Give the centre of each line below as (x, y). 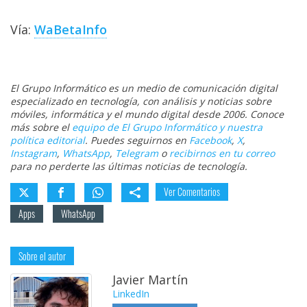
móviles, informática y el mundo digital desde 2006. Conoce (147, 114)
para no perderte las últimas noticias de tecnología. (129, 167)
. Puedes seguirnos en (137, 140)
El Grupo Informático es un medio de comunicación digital (144, 88)
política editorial (48, 140)
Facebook (210, 140)
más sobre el (41, 127)
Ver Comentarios (192, 192)
